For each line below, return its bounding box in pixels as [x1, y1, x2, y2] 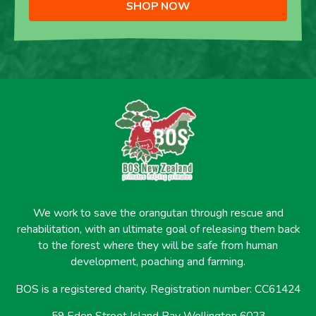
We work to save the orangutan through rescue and [32, 205, 284, 221]
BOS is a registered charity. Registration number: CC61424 [16, 281, 300, 297]
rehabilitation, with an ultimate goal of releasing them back [16, 221, 300, 237]
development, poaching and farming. [71, 253, 245, 269]
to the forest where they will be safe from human [38, 237, 278, 253]
